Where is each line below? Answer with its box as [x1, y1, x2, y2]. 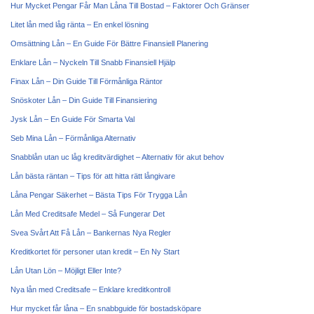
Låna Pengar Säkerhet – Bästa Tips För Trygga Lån [11, 191, 187, 199]
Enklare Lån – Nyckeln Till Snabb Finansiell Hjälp [11, 58, 175, 67]
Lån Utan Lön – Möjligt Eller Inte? [11, 266, 121, 275]
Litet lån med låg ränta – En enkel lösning [11, 20, 149, 29]
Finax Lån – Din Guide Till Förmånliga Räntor [11, 77, 163, 86]
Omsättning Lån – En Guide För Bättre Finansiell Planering [11, 39, 208, 48]
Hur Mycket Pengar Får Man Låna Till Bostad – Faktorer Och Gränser [11, 1, 250, 10]
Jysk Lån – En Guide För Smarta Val [11, 115, 135, 123]
